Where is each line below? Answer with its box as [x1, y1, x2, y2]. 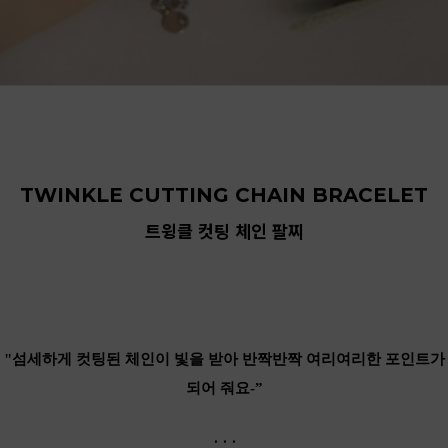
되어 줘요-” [185, 380, 263, 397]
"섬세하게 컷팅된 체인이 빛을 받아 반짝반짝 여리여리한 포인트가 [3, 351, 445, 368]
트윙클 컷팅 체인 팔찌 [144, 221, 304, 243]
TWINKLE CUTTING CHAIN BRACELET [20, 183, 428, 208]
